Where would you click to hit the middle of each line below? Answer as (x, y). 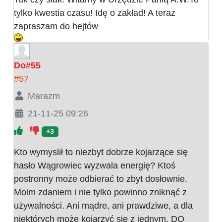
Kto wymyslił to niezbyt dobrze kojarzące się (101, 152)
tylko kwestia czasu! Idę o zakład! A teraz (95, 13)
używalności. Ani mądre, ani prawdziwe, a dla (103, 206)
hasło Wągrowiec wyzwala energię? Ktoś (95, 166)
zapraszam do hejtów (56, 27)
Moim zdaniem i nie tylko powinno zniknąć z (100, 193)
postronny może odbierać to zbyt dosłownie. (101, 179)
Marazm (44, 96)
